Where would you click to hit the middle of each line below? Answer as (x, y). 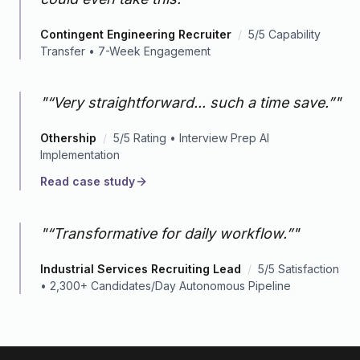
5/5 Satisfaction (299, 269)
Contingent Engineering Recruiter (136, 34)
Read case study (88, 181)
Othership (68, 138)
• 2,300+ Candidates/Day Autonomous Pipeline (166, 286)
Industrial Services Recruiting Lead (141, 269)
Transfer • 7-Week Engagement (125, 51)
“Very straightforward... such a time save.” (190, 102)
